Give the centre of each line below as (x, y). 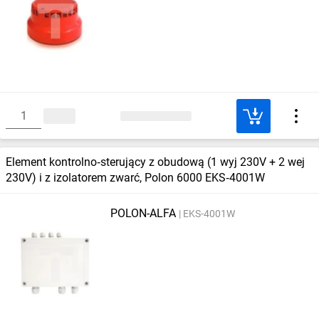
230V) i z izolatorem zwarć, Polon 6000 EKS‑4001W (135, 178)
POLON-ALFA (143, 213)
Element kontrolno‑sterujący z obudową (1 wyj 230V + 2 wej (155, 162)
